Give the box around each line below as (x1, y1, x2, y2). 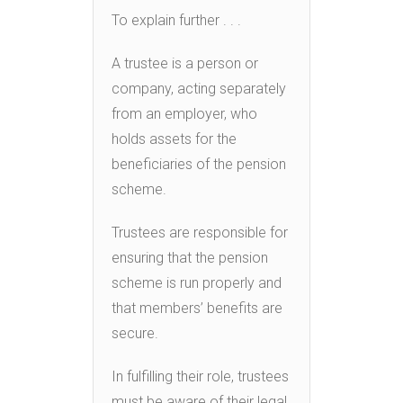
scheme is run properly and (112, 273, 282, 291)
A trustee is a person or (112, 54, 258, 72)
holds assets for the (112, 130, 237, 148)
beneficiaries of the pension (112, 155, 286, 173)
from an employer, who (112, 104, 257, 122)
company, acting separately (112, 79, 286, 97)
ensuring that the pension (112, 248, 268, 266)
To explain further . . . (112, 11, 241, 29)
